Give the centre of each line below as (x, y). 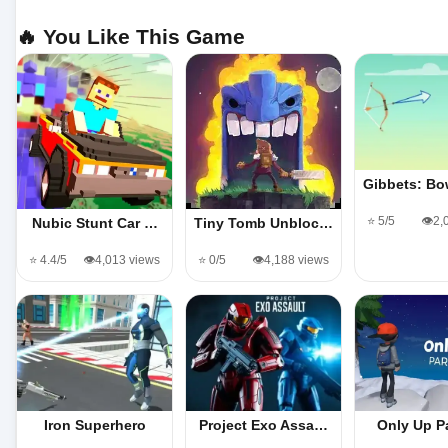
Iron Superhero (94, 424)
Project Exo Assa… (264, 424)
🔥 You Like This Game (130, 36)
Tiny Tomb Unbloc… (264, 222)
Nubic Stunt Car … (94, 222)
